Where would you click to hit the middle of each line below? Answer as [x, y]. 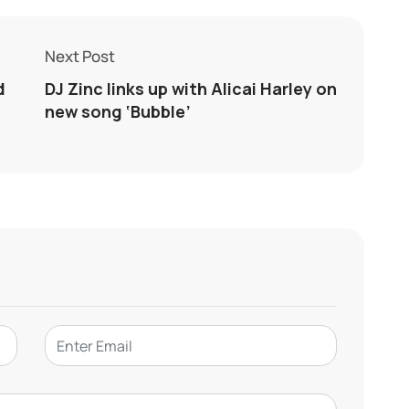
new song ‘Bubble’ [118, 112]
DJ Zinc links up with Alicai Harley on [191, 89]
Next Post [80, 57]
